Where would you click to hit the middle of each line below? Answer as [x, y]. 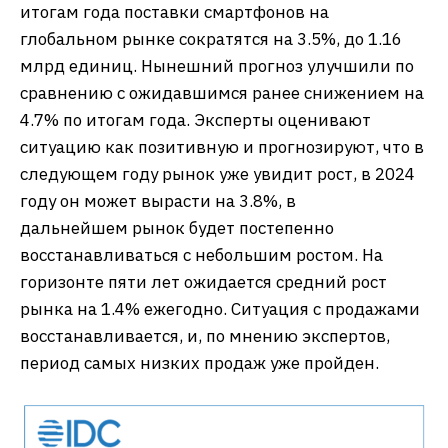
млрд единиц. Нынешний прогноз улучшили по [217, 66]
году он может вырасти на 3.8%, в [158, 201]
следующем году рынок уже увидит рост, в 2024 [217, 174]
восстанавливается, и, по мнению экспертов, [205, 336]
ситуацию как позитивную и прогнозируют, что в [222, 147]
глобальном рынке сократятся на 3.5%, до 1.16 [211, 39]
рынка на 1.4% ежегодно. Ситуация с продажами [220, 309]
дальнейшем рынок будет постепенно [177, 228]
